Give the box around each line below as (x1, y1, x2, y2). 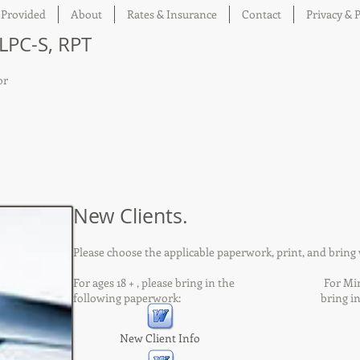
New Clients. (73, 202, 188, 229)
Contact (241, 6, 281, 22)
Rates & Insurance (126, 6, 217, 22)
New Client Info (120, 330, 200, 346)
